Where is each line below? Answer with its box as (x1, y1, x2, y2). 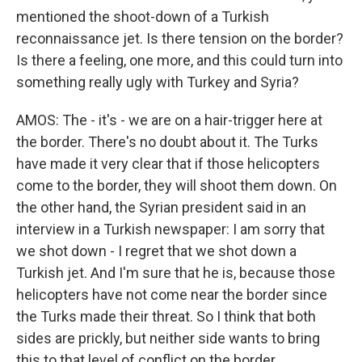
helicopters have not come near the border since (16, 286, 327, 303)
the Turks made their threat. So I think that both (16, 308, 316, 325)
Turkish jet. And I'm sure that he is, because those (16, 264, 335, 281)
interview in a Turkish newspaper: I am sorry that (16, 221, 325, 238)
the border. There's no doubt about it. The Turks (16, 133, 318, 150)
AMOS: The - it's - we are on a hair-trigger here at (16, 112, 322, 128)
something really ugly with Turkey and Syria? (16, 74, 299, 90)
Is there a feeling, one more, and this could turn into (16, 52, 343, 69)
